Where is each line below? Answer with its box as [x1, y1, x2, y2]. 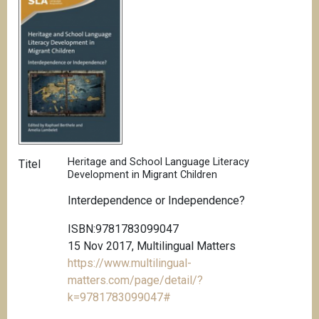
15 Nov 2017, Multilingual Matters [68, 239, 236, 253]
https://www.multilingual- [68, 256, 192, 270]
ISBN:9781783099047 [68, 221, 179, 236]
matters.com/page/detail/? [68, 273, 204, 287]
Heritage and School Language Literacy [68, 156, 250, 169]
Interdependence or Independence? [68, 193, 246, 207]
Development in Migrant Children [68, 169, 218, 182]
